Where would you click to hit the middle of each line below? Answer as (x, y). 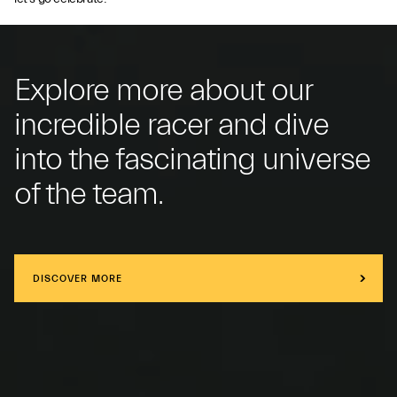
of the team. (89, 195)
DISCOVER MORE (78, 278)
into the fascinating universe (192, 160)
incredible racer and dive (171, 125)
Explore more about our (163, 91)
